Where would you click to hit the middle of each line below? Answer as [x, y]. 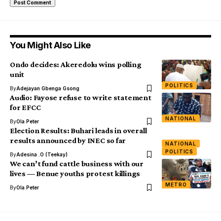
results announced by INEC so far [68, 141]
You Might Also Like [50, 45]
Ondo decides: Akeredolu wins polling [76, 65]
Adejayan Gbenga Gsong [48, 89]
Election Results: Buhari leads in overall [78, 131]
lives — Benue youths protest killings [75, 174]
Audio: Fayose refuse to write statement [81, 98]
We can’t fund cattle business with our [77, 164]
